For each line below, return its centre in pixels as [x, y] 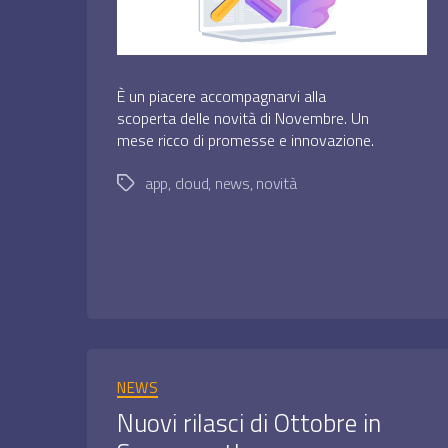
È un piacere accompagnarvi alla [221, 95]
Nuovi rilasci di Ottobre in [249, 423]
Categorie [304, 378]
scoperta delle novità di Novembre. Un [243, 117]
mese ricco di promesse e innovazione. [245, 139]
